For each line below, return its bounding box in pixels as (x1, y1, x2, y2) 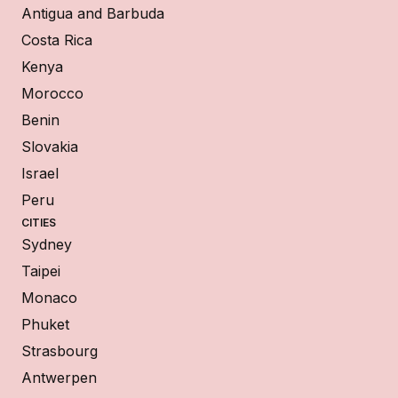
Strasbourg (21, 341, 98, 360)
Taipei (21, 261, 60, 280)
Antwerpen (21, 368, 97, 386)
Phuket (21, 314, 69, 333)
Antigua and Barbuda (21, 4, 164, 22)
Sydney (21, 235, 72, 253)
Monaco (21, 288, 77, 306)
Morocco (21, 84, 84, 102)
